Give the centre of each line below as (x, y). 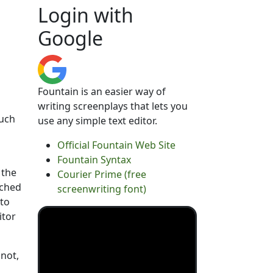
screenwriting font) (101, 189)
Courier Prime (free (101, 174)
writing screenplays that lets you (112, 106)
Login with (85, 15)
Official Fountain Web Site (116, 145)
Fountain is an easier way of (101, 91)
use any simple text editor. (97, 121)
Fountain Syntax (94, 160)
